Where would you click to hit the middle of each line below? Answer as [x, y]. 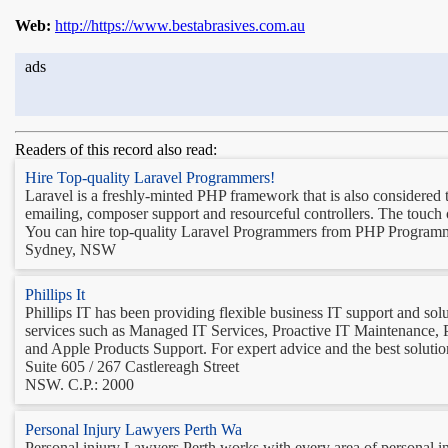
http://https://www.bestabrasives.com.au [180, 25]
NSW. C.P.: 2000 [79, 384]
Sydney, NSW [70, 249]
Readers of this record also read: [116, 149]
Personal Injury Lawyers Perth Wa [133, 429]
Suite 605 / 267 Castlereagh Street [132, 366]
